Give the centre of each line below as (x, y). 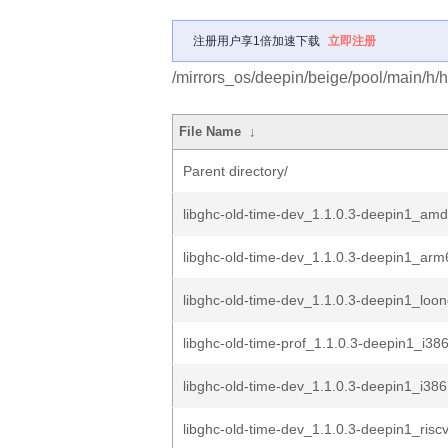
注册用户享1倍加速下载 (256, 41)
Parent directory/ (235, 171)
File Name (210, 131)
